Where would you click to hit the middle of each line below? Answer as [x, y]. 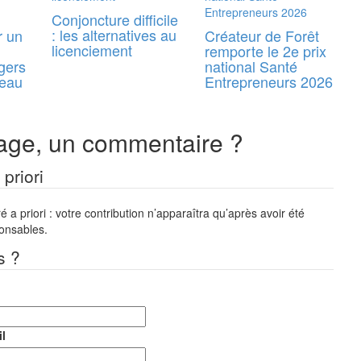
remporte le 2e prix [266, 51]
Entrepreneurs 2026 [269, 81]
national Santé [251, 66]
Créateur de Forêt [262, 35]
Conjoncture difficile [115, 19]
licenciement [92, 50]
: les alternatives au [114, 35]
